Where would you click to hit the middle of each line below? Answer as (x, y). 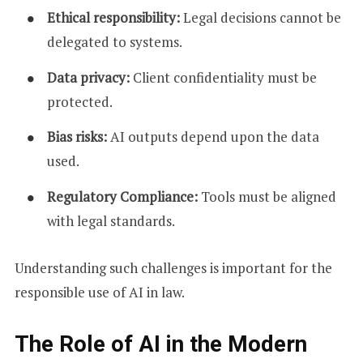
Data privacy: (88, 77)
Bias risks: (77, 137)
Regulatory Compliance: (122, 196)
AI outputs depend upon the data (213, 137)
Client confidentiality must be (223, 77)
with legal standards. (111, 220)
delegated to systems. (114, 42)
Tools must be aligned (267, 196)
